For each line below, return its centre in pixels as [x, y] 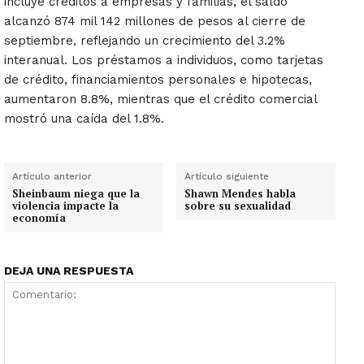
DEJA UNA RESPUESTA [69, 271]
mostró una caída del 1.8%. [84, 119]
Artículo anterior [52, 177]
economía [39, 218]
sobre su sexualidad [238, 206]
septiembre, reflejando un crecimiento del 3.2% [145, 41]
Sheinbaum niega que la [76, 194]
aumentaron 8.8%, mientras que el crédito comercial [160, 100]
